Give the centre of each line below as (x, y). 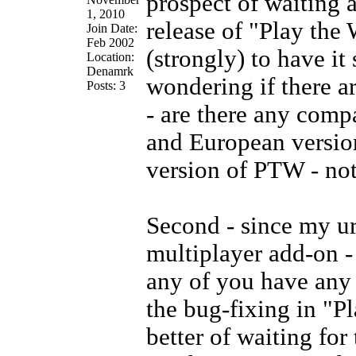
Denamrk (110, 71)
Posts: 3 (106, 85)
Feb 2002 (110, 43)
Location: (110, 57)
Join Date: (112, 28)
